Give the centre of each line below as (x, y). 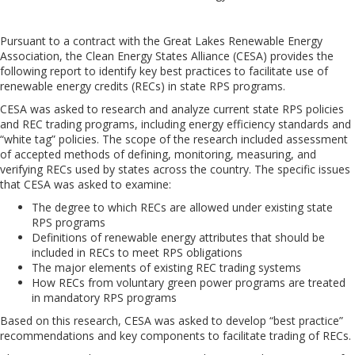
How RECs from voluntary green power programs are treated (189, 282)
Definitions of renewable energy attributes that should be (178, 237)
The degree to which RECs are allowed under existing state (182, 207)
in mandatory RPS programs (104, 298)
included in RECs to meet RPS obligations (137, 252)
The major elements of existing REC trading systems (166, 267)
